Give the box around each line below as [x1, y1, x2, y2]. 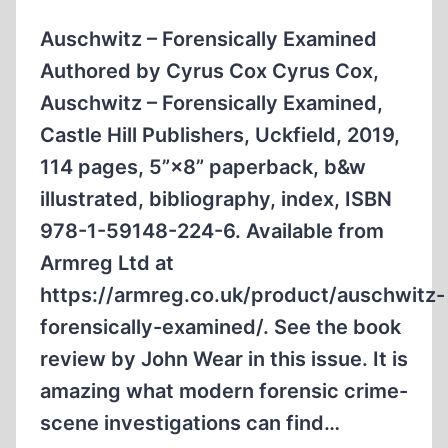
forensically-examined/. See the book [40, 315, 401, 339]
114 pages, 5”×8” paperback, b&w [40, 155, 366, 179]
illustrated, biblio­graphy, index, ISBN [40, 187, 392, 211]
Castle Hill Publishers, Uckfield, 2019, [40, 123, 400, 147]
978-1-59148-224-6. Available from [40, 219, 384, 243]
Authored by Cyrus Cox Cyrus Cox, [40, 59, 379, 83]
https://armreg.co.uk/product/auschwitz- [40, 283, 445, 307]
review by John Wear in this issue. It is [40, 347, 408, 371]
